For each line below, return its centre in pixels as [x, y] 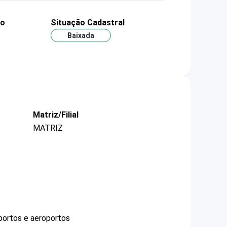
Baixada [81, 36]
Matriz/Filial [56, 115]
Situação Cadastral [87, 23]
